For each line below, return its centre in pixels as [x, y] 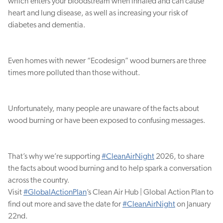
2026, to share [179, 157]
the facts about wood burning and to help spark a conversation [110, 168]
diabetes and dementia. [47, 25]
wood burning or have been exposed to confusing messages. [107, 121]
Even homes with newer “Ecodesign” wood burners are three [107, 61]
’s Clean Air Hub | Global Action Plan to [150, 192]
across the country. [39, 180]
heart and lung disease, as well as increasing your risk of [98, 13]
